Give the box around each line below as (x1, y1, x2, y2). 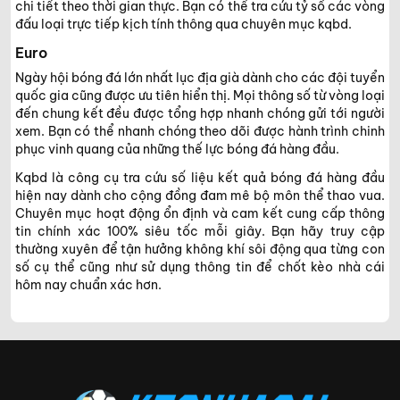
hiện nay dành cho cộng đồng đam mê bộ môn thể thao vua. (15, 187, 385, 204)
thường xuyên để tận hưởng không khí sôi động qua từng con (15, 240, 385, 257)
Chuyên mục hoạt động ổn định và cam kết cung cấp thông (15, 204, 385, 221)
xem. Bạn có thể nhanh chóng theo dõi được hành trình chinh (15, 122, 385, 139)
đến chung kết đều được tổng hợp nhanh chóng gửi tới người (15, 104, 385, 121)
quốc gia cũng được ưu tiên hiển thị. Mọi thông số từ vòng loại (15, 87, 385, 104)
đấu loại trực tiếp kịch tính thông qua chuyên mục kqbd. (15, 15, 352, 32)
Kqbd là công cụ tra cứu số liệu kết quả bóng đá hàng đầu (15, 169, 385, 186)
